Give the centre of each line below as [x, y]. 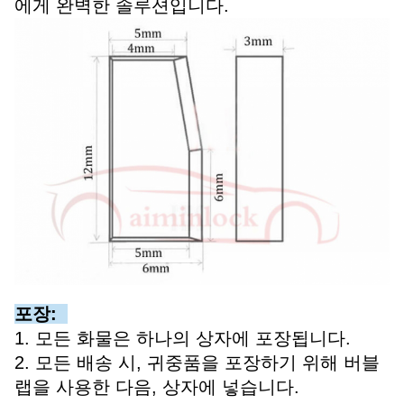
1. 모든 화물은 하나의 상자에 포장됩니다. [183, 339]
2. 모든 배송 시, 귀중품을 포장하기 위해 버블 [197, 363]
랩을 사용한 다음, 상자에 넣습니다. [157, 387]
